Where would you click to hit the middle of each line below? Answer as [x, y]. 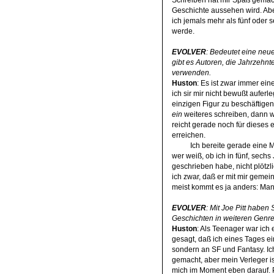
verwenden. [191, 72]
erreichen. [188, 135]
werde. [183, 31]
